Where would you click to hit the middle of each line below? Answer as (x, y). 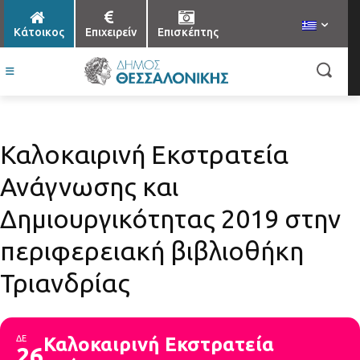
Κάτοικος (39, 33)
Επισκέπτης (188, 33)
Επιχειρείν (111, 33)
